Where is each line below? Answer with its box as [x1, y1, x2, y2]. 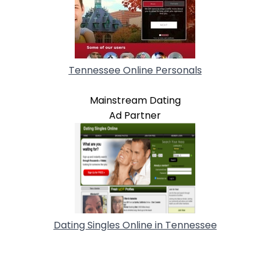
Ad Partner [109, 108, 161, 122]
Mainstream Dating [89, 93, 181, 107]
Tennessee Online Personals [68, 63, 202, 77]
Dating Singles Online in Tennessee [53, 218, 217, 232]
